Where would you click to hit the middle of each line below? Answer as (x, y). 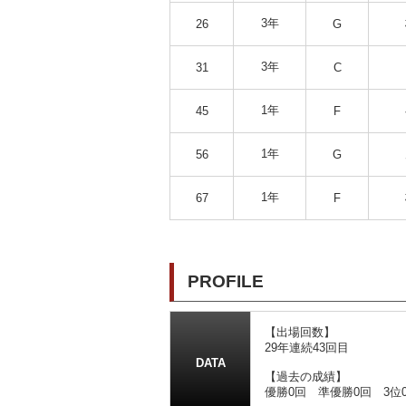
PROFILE (226, 281)
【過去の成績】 (306, 376)
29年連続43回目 (307, 347)
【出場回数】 (300, 332)
